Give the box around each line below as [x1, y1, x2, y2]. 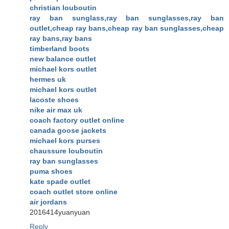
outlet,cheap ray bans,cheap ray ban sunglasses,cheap [30, 24, 224, 33]
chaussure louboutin [30, 147, 103, 155]
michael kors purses [30, 136, 100, 145]
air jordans [30, 198, 67, 207]
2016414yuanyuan [30, 208, 90, 217]
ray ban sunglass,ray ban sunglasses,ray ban [30, 14, 224, 22]
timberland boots [30, 44, 89, 53]
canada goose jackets [30, 126, 106, 135]
